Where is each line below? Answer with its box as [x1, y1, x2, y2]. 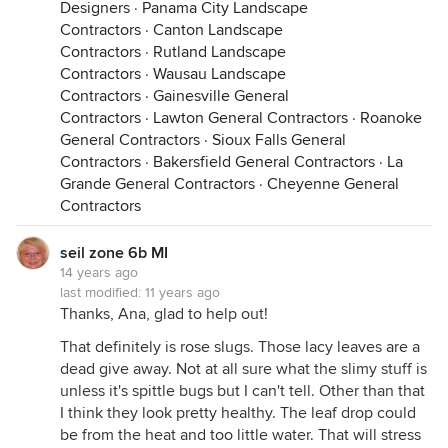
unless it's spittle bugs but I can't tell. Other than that [60, 381, 425, 401]
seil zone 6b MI [60, 243, 168, 263]
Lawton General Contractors [153, 108, 348, 128]
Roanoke [360, 108, 422, 128]
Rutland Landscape [153, 42, 286, 62]
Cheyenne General [267, 174, 399, 194]
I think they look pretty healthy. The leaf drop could [60, 403, 416, 423]
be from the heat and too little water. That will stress [60, 425, 421, 445]
